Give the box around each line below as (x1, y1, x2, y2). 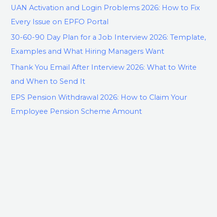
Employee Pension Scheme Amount (11, 107, 142, 116)
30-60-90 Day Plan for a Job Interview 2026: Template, (11, 33, 206, 42)
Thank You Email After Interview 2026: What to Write (11, 62, 197, 72)
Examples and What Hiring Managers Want (11, 47, 165, 56)
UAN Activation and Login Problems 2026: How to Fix (11, 3, 201, 12)
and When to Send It (11, 77, 86, 86)
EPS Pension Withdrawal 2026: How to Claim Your (11, 93, 187, 102)
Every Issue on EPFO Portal (11, 17, 109, 26)
